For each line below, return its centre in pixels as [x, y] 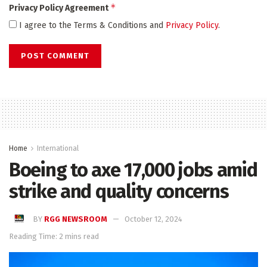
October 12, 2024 [154, 219]
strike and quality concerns [119, 191]
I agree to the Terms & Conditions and [91, 25]
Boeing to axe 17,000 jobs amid [133, 170]
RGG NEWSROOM [76, 219]
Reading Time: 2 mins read [54, 237]
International [58, 148]
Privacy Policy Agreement [60, 8]
